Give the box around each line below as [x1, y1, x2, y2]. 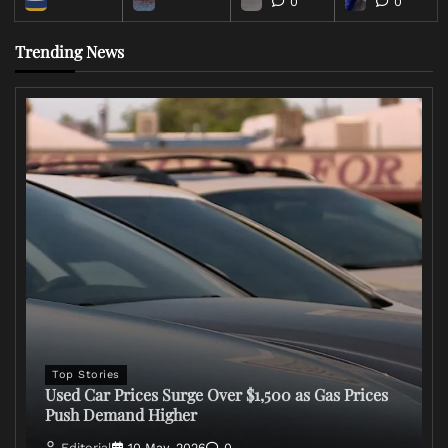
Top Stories [52, 368, 120, 382]
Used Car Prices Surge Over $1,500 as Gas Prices [45, 384, 388, 406]
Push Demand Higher [45, 404, 197, 426]
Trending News [15, 40, 124, 62]
